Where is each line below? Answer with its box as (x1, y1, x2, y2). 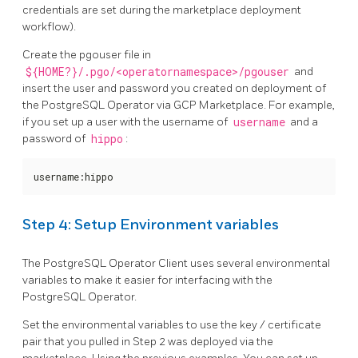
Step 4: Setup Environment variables (22, 216, 279, 233)
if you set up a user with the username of (22, 115, 230, 129)
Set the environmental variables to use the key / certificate (22, 317, 321, 332)
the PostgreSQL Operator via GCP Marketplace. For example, (22, 98, 335, 113)
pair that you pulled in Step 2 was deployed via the (22, 334, 273, 348)
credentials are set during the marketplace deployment (22, 3, 301, 18)
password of (22, 132, 88, 146)
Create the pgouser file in (22, 48, 151, 62)
